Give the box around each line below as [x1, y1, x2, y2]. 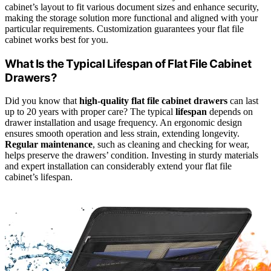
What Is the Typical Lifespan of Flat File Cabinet [5, 56, 252, 71]
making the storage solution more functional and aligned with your [5, 12, 258, 23]
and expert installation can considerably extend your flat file [5, 161, 232, 172]
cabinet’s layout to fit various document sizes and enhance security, [5, 1, 259, 12]
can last [227, 96, 258, 106]
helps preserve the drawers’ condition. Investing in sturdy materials [5, 150, 258, 161]
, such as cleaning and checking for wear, [93, 139, 249, 150]
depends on [207, 106, 253, 117]
